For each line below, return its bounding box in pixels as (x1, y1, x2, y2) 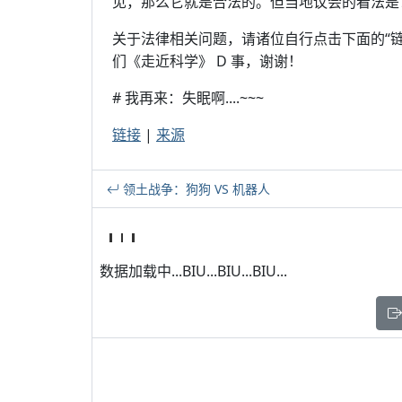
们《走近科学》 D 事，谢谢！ (112, 51, 302, 71)
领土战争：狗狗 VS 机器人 (119, 180, 270, 197)
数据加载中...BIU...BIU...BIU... (100, 261, 287, 281)
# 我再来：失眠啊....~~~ (112, 88, 264, 108)
